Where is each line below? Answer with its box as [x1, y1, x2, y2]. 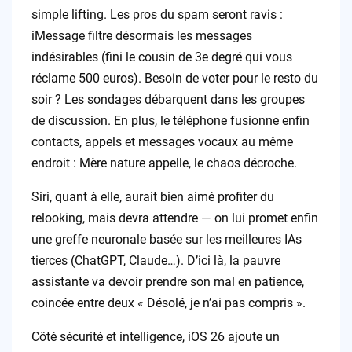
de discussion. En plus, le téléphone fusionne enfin [31, 113, 310, 129]
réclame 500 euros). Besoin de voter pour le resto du [31, 71, 318, 86]
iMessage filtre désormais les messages [31, 28, 252, 44]
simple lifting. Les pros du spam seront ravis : [31, 7, 283, 23]
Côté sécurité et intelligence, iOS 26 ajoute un [31, 329, 280, 345]
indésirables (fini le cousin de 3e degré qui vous [31, 49, 292, 65]
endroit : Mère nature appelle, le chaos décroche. [31, 156, 297, 171]
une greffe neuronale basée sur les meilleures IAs [31, 232, 302, 247]
